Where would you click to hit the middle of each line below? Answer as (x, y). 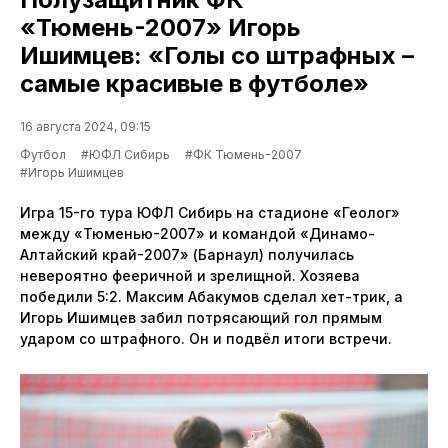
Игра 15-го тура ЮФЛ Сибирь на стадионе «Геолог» (210, 212)
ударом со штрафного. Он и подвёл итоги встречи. (206, 338)
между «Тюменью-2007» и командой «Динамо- (197, 233)
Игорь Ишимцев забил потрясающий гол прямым (201, 317)
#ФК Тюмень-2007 (243, 154)
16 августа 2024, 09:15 (85, 126)
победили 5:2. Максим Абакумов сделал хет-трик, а (211, 296)
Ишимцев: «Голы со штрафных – (217, 55)
